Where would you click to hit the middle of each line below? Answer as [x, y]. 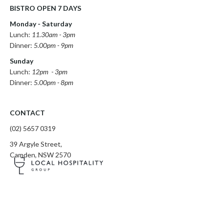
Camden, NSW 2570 [40, 155]
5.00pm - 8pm [54, 82]
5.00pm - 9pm [54, 45]
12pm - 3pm [50, 72]
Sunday [22, 61]
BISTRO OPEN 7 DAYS [45, 8]
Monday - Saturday [41, 24]
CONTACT [27, 113]
